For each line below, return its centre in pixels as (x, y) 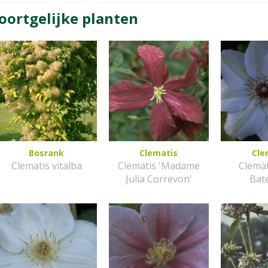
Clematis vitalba (46, 165)
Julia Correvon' (159, 179)
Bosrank (47, 153)
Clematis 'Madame (159, 165)
